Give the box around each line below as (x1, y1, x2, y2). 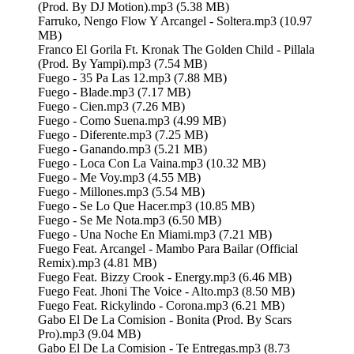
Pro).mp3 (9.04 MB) (38, 326, 141, 341)
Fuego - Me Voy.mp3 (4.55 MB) (38, 170, 201, 184)
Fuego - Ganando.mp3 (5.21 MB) (38, 141, 207, 156)
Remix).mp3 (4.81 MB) (38, 255, 156, 269)
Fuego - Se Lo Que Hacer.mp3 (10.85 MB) (38, 198, 254, 213)
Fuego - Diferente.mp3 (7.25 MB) (38, 127, 208, 141)
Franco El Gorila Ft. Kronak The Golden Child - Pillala (38, 42, 314, 56)
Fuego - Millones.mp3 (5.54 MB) (38, 184, 205, 198)
